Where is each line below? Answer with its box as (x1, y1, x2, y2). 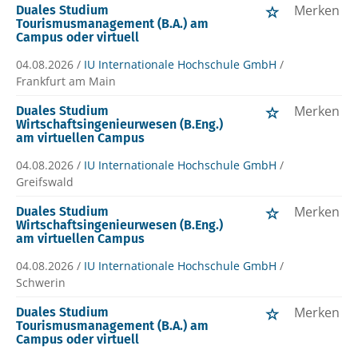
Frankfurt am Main (16, 74, 116, 89)
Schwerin (16, 275, 66, 291)
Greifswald (16, 174, 74, 190)
